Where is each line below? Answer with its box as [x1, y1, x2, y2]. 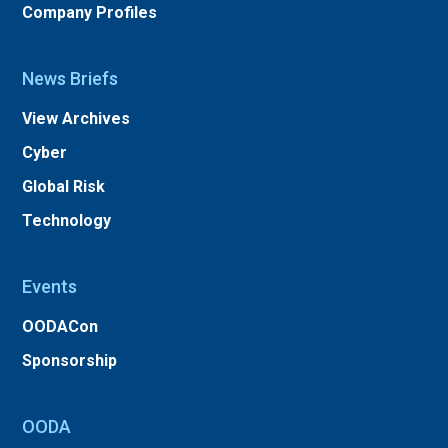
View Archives [22, 109, 131, 128]
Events [22, 276, 78, 297]
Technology [22, 211, 112, 230]
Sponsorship [22, 351, 118, 370]
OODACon [22, 317, 99, 336]
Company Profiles [22, 3, 158, 22]
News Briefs [22, 68, 119, 89]
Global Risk [22, 177, 106, 196]
